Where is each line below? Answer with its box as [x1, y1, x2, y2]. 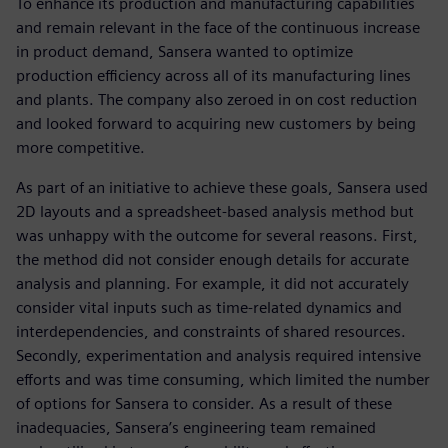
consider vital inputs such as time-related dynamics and [16, 298, 402, 318]
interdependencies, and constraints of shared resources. [16, 322, 406, 342]
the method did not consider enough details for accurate [16, 250, 409, 270]
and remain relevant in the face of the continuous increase [16, 18, 420, 38]
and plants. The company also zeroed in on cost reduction [16, 90, 417, 110]
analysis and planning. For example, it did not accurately [16, 274, 409, 294]
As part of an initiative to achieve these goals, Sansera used [16, 178, 428, 198]
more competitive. [16, 138, 145, 158]
